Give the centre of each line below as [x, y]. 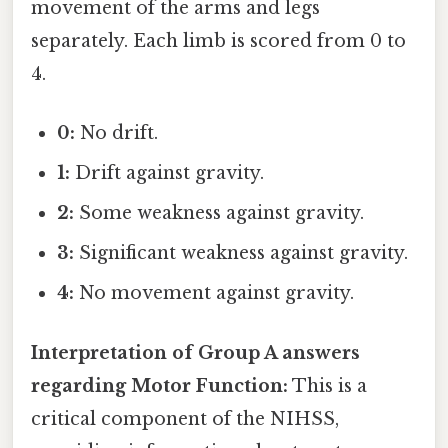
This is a [327, 385]
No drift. [117, 133]
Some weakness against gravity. [219, 213]
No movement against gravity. [214, 293]
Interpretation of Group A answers [195, 352]
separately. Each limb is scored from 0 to [218, 41]
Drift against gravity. [167, 173]
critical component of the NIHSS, [185, 418]
